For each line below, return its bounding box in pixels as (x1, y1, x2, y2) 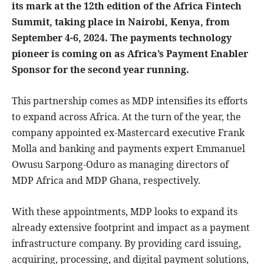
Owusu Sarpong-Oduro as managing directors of (12, 157, 229, 171)
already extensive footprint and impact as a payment (12, 220, 250, 234)
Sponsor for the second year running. (12, 62, 189, 76)
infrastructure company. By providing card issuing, (12, 236, 241, 250)
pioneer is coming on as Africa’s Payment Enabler (12, 47, 248, 60)
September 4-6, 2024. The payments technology (12, 31, 232, 44)
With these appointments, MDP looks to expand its (12, 204, 237, 218)
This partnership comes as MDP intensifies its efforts (12, 94, 247, 107)
